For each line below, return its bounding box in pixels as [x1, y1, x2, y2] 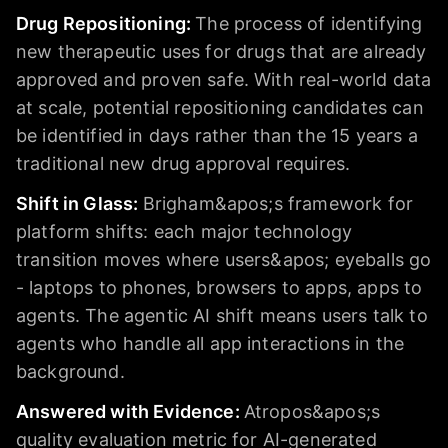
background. [16, 360, 125, 382]
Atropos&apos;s [243, 400, 381, 422]
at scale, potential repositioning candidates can [16, 96, 424, 118]
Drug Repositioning [16, 12, 186, 34]
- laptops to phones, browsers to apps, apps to [16, 276, 423, 298]
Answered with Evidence [16, 400, 235, 422]
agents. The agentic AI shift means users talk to [16, 304, 428, 326]
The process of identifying [195, 12, 423, 34]
